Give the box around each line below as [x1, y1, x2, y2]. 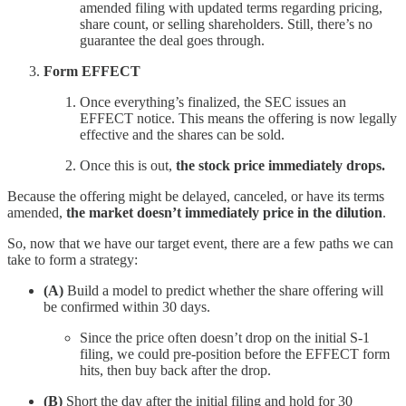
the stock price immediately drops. [176, 157, 385, 173]
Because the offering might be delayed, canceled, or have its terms [7, 188, 384, 204]
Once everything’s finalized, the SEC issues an [80, 93, 346, 110]
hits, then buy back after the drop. [80, 362, 271, 378]
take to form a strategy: [7, 251, 138, 267]
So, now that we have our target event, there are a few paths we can [7, 235, 393, 251]
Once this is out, [80, 157, 176, 173]
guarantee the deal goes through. [80, 32, 265, 48]
